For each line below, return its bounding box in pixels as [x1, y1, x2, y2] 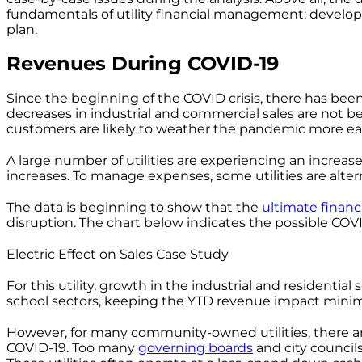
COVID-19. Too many [6, 339, 138, 356]
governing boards [138, 339, 253, 356]
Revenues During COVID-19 [6, 51, 279, 75]
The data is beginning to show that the [6, 199, 262, 215]
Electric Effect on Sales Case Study [6, 246, 229, 262]
